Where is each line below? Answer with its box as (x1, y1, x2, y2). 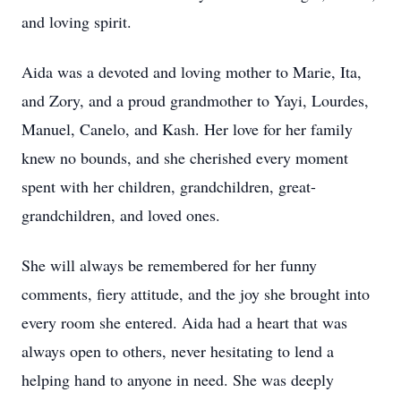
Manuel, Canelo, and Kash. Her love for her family (21, 118, 353, 140)
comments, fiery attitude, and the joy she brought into (21, 283, 370, 304)
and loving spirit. (21, 11, 132, 32)
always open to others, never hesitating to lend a (21, 340, 334, 362)
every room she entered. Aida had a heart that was (21, 311, 347, 333)
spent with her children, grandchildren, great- (21, 175, 316, 197)
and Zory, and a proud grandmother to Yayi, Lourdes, (21, 90, 369, 111)
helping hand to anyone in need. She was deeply (21, 369, 334, 390)
